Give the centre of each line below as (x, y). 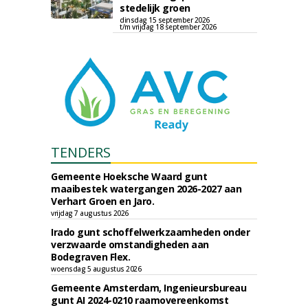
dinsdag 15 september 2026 (165, 20)
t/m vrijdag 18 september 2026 (168, 27)
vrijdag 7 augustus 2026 (90, 213)
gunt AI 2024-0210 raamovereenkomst (140, 300)
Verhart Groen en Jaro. (102, 201)
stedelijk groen (155, 8)
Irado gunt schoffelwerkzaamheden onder (150, 232)
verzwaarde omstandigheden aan (130, 244)
